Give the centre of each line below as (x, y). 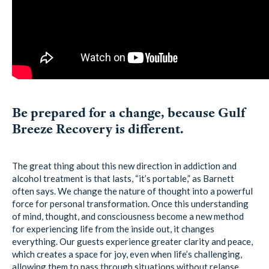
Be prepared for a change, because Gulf (128, 113)
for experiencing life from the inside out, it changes (113, 228)
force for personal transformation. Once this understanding (130, 203)
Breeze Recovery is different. (98, 129)
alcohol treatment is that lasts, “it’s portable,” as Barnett (123, 178)
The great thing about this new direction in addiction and (124, 165)
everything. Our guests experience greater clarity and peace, (132, 241)
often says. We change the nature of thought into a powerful (132, 191)
